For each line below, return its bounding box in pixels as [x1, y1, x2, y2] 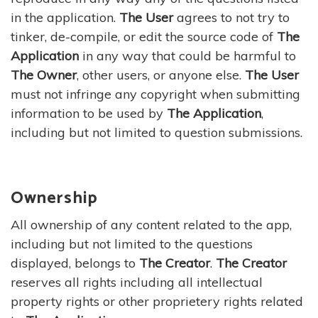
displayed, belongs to [11, 255, 139, 271]
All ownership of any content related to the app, [11, 216, 292, 233]
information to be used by [11, 105, 167, 121]
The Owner [11, 67, 77, 83]
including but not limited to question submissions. [11, 124, 302, 141]
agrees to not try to [173, 9, 290, 26]
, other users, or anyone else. [77, 67, 245, 83]
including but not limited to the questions [11, 236, 253, 252]
